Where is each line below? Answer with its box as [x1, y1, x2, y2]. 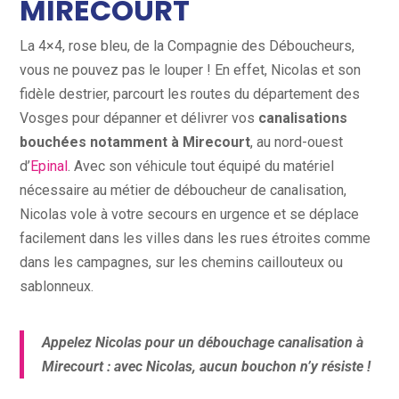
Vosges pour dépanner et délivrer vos [20, 110, 259, 127]
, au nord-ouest [250, 134, 344, 151]
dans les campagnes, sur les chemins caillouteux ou [20, 254, 344, 272]
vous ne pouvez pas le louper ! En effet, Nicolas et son [20, 61, 362, 79]
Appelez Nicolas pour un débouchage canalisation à [42, 334, 364, 352]
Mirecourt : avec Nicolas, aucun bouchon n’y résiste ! [42, 358, 371, 376]
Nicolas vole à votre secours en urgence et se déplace [20, 206, 360, 224]
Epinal [30, 158, 69, 175]
